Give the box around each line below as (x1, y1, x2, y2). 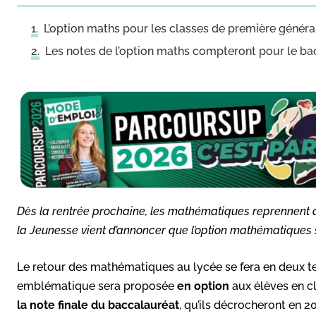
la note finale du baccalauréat (17, 298, 179, 312)
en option (177, 279, 229, 293)
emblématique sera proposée (17, 279, 177, 293)
